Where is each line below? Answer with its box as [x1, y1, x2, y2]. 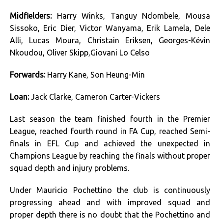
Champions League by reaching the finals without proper [10, 151, 210, 160]
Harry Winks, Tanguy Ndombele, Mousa [56, 11, 211, 20]
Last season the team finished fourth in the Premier [10, 114, 210, 123]
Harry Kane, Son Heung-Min [45, 70, 145, 79]
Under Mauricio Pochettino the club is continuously [10, 186, 210, 194]
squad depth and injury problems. [10, 164, 129, 172]
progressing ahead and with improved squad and [10, 198, 210, 207]
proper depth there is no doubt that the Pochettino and [10, 210, 210, 219]
